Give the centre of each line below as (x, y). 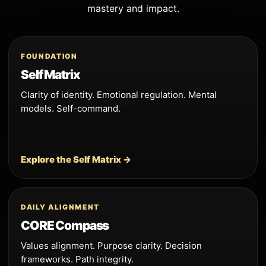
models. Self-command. (71, 108)
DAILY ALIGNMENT (60, 207)
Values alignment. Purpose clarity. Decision (111, 245)
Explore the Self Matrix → (76, 159)
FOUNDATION (49, 56)
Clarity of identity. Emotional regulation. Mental (119, 94)
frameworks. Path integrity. (77, 259)
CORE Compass (65, 225)
